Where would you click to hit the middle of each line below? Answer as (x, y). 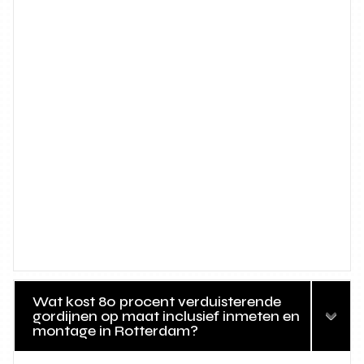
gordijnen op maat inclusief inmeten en (167, 316)
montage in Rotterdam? (116, 331)
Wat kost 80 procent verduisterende (157, 302)
